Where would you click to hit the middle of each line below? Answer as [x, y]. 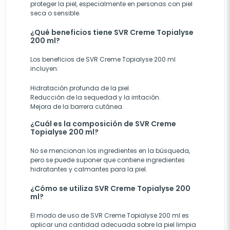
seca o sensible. [55, 13]
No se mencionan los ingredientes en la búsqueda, [110, 151]
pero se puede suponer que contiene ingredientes [108, 160]
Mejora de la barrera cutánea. [77, 107]
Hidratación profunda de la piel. [80, 88]
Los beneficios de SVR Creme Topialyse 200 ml [103, 60]
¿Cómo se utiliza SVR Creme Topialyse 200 [110, 189]
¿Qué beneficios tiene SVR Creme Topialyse [112, 33]
